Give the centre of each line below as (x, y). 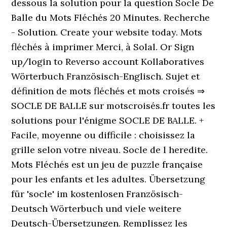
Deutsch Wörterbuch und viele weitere (97, 209)
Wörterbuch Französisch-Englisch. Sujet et (106, 76)
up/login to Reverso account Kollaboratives (108, 62)
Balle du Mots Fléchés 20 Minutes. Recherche (111, 17)
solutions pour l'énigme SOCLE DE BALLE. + (108, 120)
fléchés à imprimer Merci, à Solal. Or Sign (103, 47)
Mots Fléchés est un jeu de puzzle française (107, 164)
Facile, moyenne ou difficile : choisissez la (103, 135)
